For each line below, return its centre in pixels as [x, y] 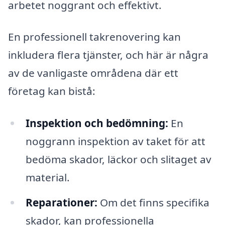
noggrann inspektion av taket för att [115, 141]
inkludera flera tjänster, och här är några [108, 55]
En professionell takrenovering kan [94, 37]
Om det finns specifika [153, 203]
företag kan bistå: [52, 91]
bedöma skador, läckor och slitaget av [118, 159]
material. [47, 178]
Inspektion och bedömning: [97, 123]
